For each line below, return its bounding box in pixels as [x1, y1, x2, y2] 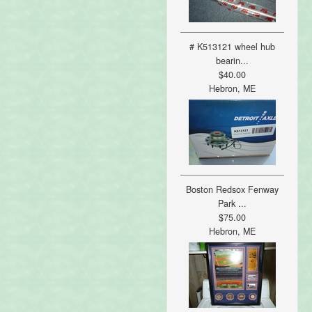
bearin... [215, 54, 249, 67]
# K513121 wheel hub [189, 40, 275, 53]
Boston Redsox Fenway [185, 182, 279, 196]
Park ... [217, 196, 247, 210]
